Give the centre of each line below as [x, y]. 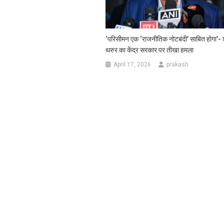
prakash [178, 64]
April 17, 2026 [132, 64]
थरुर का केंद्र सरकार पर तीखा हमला [150, 50]
